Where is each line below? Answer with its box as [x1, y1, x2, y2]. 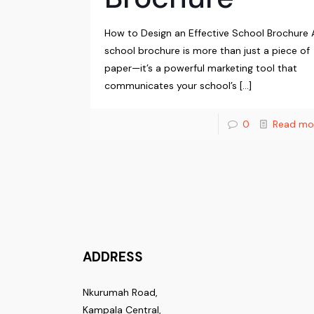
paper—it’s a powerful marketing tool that [104, 62, 298, 75]
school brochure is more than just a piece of [104, 44, 310, 57]
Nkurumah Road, [83, 286, 158, 299]
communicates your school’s [104, 79, 238, 93]
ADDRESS [83, 248, 144, 266]
